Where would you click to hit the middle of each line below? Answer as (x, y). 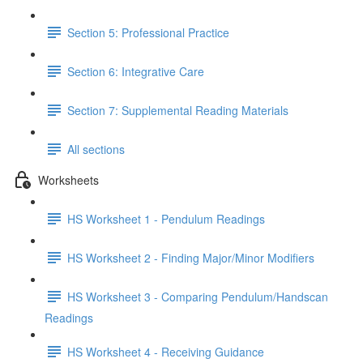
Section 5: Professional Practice (148, 32)
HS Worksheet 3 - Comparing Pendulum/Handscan (198, 296)
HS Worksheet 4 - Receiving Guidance (166, 351)
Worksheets (68, 179)
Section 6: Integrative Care (136, 71)
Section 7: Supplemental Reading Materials (178, 110)
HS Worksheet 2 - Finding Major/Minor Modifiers (191, 257)
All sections (96, 149)
